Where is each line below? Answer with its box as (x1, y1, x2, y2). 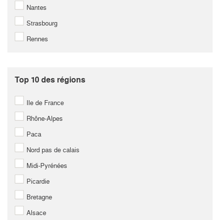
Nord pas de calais (25, 146, 80, 154)
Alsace (25, 209, 46, 217)
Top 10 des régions (15, 75, 85, 84)
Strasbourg (25, 19, 57, 27)
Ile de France (25, 99, 64, 107)
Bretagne (25, 193, 52, 201)
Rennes (25, 35, 48, 43)
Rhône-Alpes (25, 114, 63, 122)
